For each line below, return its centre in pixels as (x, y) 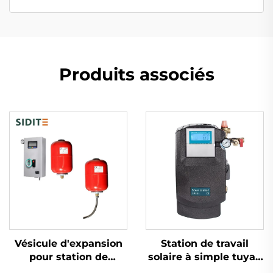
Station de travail (205, 243)
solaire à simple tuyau (205, 257)
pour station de (68, 257)
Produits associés (136, 74)
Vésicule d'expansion (68, 243)
